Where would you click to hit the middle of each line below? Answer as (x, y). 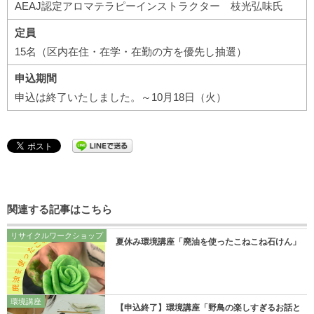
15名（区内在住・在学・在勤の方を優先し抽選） (131, 52)
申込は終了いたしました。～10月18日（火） (121, 97)
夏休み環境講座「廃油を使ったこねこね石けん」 (208, 242)
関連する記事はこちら (60, 209)
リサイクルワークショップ (57, 235)
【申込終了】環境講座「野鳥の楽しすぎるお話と (208, 308)
